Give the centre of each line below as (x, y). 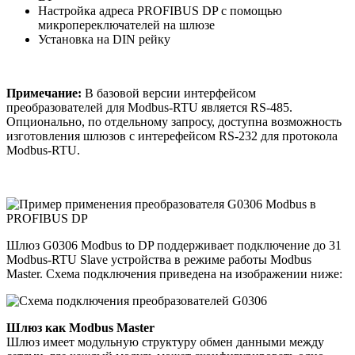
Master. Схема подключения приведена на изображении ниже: (174, 273)
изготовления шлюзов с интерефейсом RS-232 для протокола (172, 136)
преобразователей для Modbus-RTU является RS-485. (149, 107)
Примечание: (46, 93)
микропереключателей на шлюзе (126, 25)
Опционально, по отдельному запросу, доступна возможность (174, 121)
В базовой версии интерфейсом (170, 93)
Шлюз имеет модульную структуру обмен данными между (165, 342)
